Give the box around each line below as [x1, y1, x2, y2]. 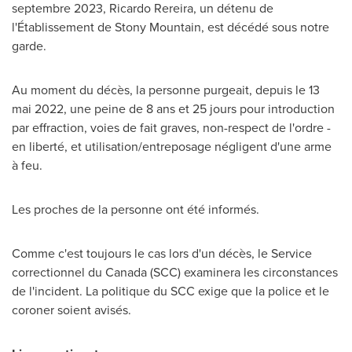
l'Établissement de [12, 18, 115, 36]
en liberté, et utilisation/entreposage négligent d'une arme [12, 137, 332, 156]
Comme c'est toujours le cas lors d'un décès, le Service [12, 244, 312, 262]
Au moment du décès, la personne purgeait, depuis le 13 [12, 81, 320, 99]
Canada [105, 263, 147, 281]
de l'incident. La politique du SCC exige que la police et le [12, 282, 329, 300]
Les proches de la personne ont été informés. [12, 200, 259, 218]
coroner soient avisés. [12, 301, 131, 319]
